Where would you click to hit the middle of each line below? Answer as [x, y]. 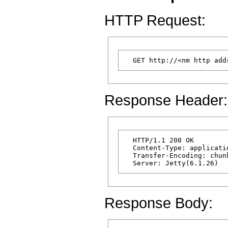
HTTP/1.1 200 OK [159, 140]
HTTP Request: [155, 20]
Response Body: [159, 203]
